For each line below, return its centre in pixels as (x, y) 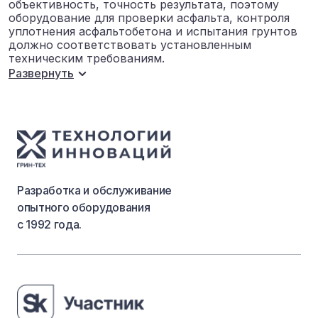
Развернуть (41, 73)
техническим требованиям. (87, 58)
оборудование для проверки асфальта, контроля (149, 17)
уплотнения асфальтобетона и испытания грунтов (153, 31)
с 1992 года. (50, 225)
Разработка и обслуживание (94, 191)
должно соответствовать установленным (130, 44)
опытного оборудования (84, 208)
